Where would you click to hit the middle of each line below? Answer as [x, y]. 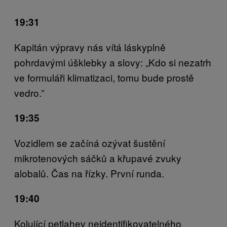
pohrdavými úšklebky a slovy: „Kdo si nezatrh [113, 62]
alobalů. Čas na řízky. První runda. [89, 173]
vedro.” [29, 92]
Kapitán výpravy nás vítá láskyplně [90, 47]
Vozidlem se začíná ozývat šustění [90, 142]
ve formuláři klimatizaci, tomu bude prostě [104, 77]
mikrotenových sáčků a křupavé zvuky [98, 158]
